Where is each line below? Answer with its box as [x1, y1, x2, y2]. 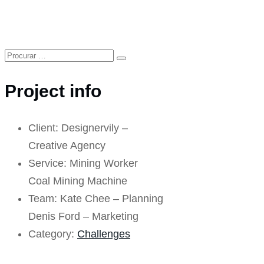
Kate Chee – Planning [60, 193, 163, 204]
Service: [28, 157, 70, 169]
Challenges [77, 228, 130, 240]
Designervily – [61, 122, 128, 134]
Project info [5, 81, 101, 101]
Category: [28, 228, 77, 240]
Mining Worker [70, 157, 138, 169]
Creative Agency [28, 140, 105, 151]
